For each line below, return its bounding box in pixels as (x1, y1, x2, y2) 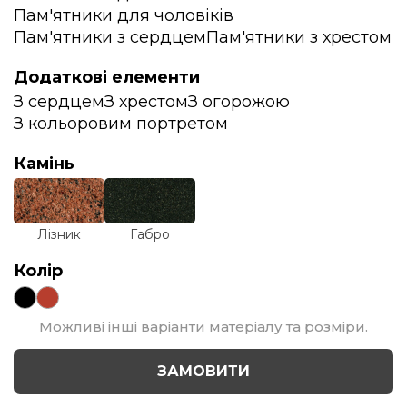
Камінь (14, 153, 74, 174)
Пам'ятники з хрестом (206, 26, 392, 47)
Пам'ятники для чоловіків (14, 5, 233, 25)
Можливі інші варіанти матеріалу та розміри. (39, 317, 368, 335)
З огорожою (188, 91, 290, 112)
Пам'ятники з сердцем (14, 26, 206, 47)
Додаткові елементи (14, 66, 200, 87)
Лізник (37, 225, 81, 243)
